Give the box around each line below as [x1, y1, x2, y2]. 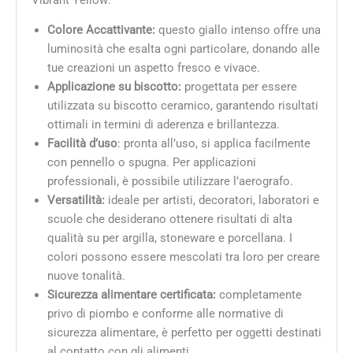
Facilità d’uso [46, 136, 117, 151]
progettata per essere [184, 80, 297, 95]
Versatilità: [46, 193, 105, 208]
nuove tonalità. [46, 269, 125, 284]
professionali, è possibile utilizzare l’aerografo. [46, 174, 293, 189]
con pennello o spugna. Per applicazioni [46, 155, 256, 170]
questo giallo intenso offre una [154, 23, 321, 38]
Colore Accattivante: [46, 23, 155, 38]
